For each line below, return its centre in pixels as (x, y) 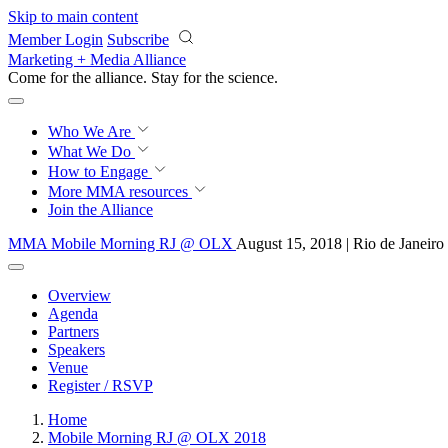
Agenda (73, 313)
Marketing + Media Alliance (97, 59)
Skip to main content (73, 16)
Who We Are (91, 131)
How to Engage (100, 171)
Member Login (55, 39)
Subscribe (138, 39)
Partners (73, 331)
